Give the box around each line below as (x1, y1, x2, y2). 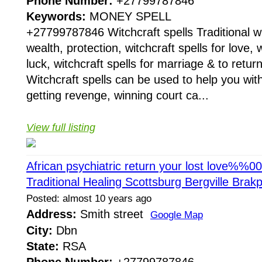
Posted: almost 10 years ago (26, 193, 151, 205)
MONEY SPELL (86, 10, 171, 23)
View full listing (26, 122, 95, 134)
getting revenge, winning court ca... (26, 89, 209, 102)
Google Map (150, 209, 203, 221)
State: (26, 240, 59, 253)
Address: (26, 208, 77, 221)
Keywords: (26, 10, 86, 23)
